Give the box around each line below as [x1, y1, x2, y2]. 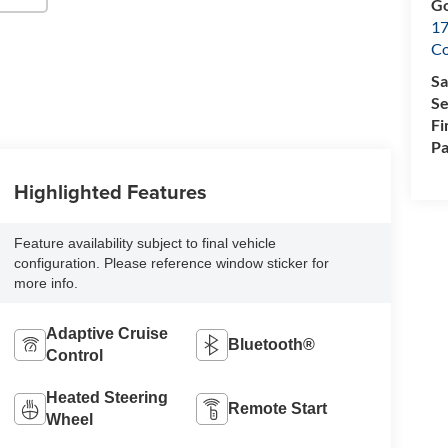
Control [45, 346, 103, 364]
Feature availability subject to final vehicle [13, 234, 276, 251]
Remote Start [228, 399, 328, 417]
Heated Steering [45, 388, 168, 406]
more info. [13, 274, 78, 291]
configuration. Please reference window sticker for [13, 254, 329, 271]
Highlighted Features [13, 176, 207, 206]
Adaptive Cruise [45, 324, 168, 342]
